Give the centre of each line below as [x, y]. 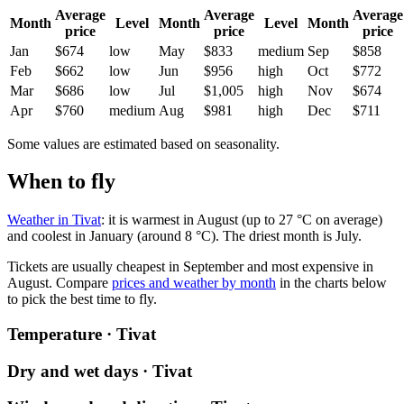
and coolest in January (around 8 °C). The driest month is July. [184, 236]
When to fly [61, 182]
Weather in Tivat [54, 220]
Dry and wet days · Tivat [100, 371]
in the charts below [331, 283]
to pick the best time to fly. [82, 299]
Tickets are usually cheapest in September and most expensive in [190, 267]
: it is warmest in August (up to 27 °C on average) [242, 220]
